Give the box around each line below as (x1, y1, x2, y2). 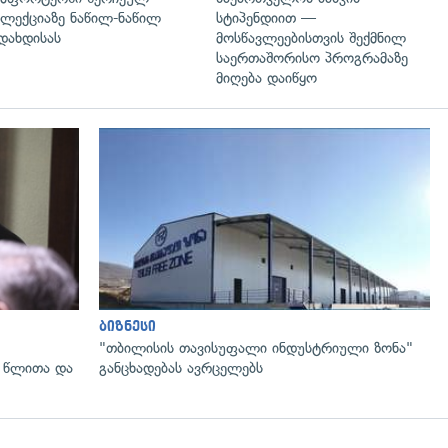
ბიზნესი (99, 318, 156, 334)
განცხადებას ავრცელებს (99, 358, 263, 377)
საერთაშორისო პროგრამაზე (216, 48, 408, 67)
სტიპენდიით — (216, 8, 316, 27)
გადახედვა (111, 143, 174, 155)
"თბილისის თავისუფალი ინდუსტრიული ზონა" (99, 338, 413, 357)
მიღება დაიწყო (216, 68, 317, 87)
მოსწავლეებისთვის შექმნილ (216, 28, 406, 47)
